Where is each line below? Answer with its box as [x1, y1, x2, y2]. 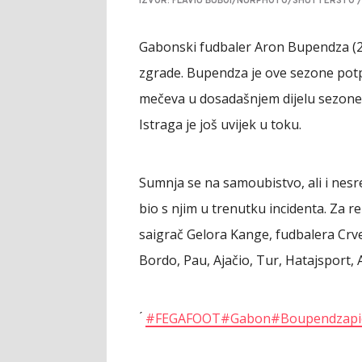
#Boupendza [271, 309, 350, 327]
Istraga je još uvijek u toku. [139, 115, 301, 133]
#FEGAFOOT [145, 309, 221, 327]
